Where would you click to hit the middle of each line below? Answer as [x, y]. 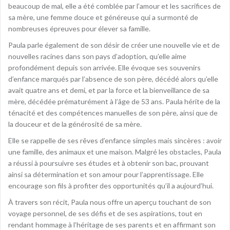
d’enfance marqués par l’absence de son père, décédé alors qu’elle [113, 79]
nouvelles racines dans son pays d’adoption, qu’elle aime [97, 56]
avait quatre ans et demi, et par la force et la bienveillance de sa [109, 90]
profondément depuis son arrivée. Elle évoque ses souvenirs [104, 67]
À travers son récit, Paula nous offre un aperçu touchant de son [110, 202]
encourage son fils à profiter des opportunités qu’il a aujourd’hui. [111, 185]
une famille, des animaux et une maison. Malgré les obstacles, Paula [115, 151]
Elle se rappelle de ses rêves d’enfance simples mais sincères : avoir [115, 140]
